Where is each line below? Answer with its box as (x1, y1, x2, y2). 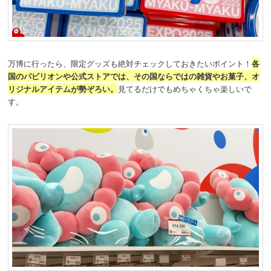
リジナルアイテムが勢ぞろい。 (8, 83, 119, 95)
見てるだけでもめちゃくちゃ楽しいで (118, 83, 252, 95)
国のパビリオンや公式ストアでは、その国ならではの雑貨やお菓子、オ (8, 70, 260, 82)
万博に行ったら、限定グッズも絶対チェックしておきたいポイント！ (8, 57, 252, 70)
